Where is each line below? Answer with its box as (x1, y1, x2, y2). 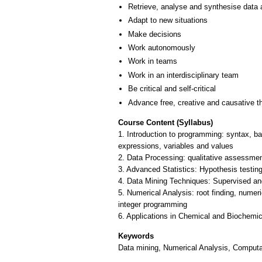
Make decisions (128, 29, 181, 39)
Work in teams (128, 57, 177, 66)
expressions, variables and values (118, 142, 233, 151)
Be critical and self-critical (128, 84, 216, 94)
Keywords (118, 231, 154, 240)
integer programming (118, 200, 187, 209)
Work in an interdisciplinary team (128, 70, 239, 80)
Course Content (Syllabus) (118, 118, 213, 127)
